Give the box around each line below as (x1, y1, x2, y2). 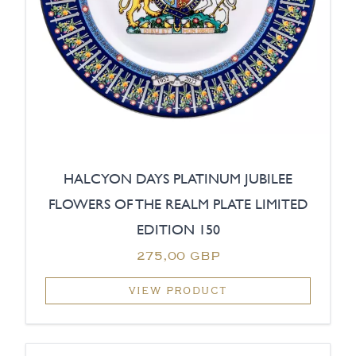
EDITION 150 (136, 221, 220, 238)
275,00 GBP (136, 246, 220, 265)
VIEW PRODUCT (128, 284, 228, 298)
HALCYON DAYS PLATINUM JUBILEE (64, 170, 292, 188)
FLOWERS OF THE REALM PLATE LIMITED (48, 195, 308, 213)
